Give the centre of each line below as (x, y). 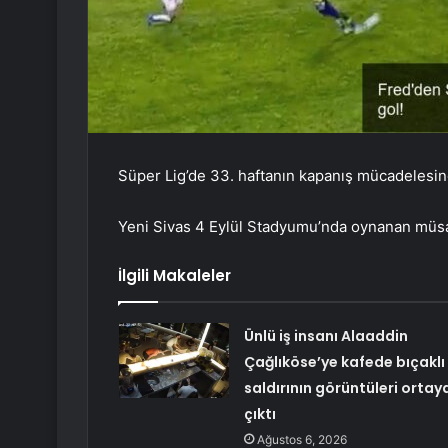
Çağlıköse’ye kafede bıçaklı (344, 362)
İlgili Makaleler (174, 276)
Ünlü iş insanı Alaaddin (325, 336)
